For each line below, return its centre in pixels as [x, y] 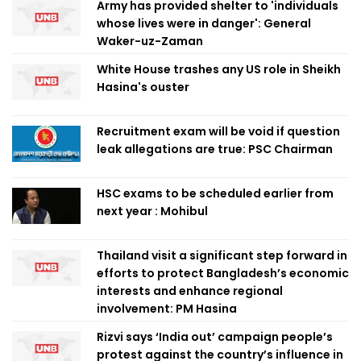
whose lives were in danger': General [204, 23]
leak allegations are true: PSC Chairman [215, 149]
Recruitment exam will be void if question [218, 131]
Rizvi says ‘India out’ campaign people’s [215, 337]
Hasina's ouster [143, 87]
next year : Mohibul [152, 211]
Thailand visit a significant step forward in [222, 255]
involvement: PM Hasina [167, 309]
